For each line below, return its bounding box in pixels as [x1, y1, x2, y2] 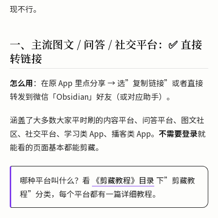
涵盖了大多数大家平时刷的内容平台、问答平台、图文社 [10, 113, 204, 126]
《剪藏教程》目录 [92, 174, 154, 186]
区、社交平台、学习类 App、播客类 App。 [10, 127, 159, 139]
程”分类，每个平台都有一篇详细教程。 [20, 188, 160, 200]
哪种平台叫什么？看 [20, 174, 92, 186]
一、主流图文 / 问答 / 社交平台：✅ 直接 [10, 36, 202, 52]
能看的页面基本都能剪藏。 [10, 141, 103, 153]
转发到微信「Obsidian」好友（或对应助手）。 [10, 91, 174, 103]
